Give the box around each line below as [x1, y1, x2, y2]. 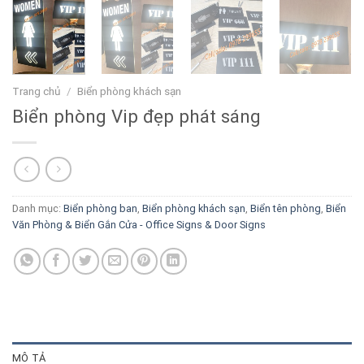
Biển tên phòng [250, 202, 321, 215]
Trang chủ [12, 84, 61, 97]
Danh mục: [12, 202, 63, 215]
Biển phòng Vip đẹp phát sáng [12, 106, 261, 128]
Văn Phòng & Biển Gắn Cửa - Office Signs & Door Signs [12, 219, 266, 232]
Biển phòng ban [63, 202, 137, 215]
